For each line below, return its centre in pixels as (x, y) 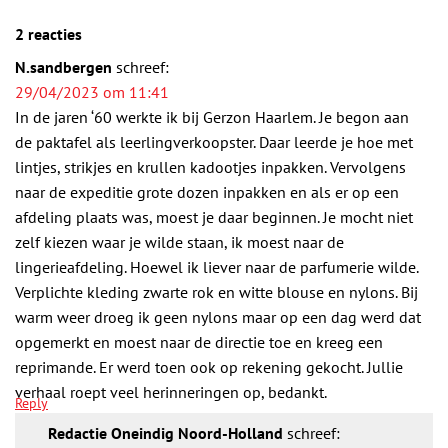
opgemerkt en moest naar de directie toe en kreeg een (199, 341)
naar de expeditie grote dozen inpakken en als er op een (207, 191)
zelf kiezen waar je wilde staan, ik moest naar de (179, 241)
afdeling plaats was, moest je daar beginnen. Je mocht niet (214, 216)
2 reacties (48, 33)
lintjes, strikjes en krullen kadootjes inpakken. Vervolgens (210, 166)
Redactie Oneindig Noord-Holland (165, 432)
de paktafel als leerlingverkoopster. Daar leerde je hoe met (214, 141)
